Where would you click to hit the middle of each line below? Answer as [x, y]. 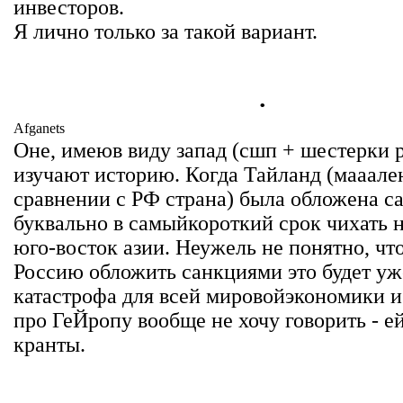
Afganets [39, 128]
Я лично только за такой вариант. [166, 31]
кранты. [49, 345]
